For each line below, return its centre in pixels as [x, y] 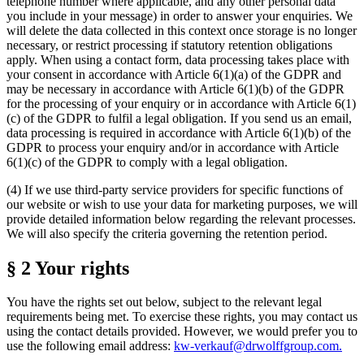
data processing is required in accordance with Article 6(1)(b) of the [179, 132]
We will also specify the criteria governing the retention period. [167, 233]
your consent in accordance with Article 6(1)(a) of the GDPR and [174, 74]
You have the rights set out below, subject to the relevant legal [164, 302]
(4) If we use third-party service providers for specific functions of [175, 189]
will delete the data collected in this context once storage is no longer [182, 30]
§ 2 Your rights [68, 268]
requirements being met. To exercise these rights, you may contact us [182, 317]
